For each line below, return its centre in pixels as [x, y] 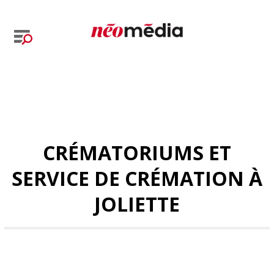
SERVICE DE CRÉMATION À [137, 178]
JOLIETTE [137, 204]
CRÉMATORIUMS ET [137, 153]
